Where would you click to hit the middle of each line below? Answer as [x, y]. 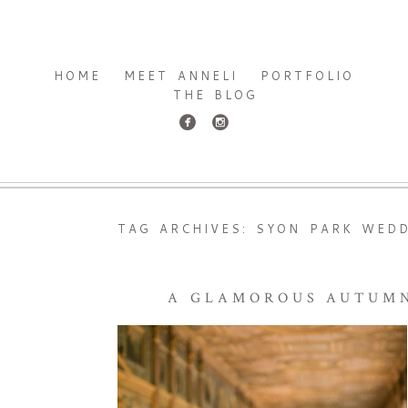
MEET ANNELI [181, 75]
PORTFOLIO [307, 75]
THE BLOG [215, 94]
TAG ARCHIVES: [187, 229]
